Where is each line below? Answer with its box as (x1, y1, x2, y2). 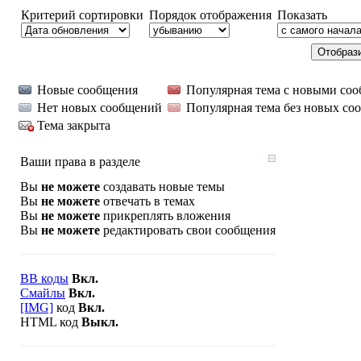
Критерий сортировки (21, 8, 143, 22)
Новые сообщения (37, 83, 138, 97)
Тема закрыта (37, 118, 110, 132)
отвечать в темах (100, 194, 195, 208)
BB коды (20, 272, 68, 285)
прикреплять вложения (100, 209, 230, 222)
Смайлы (20, 286, 65, 300)
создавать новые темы (100, 180, 225, 193)
